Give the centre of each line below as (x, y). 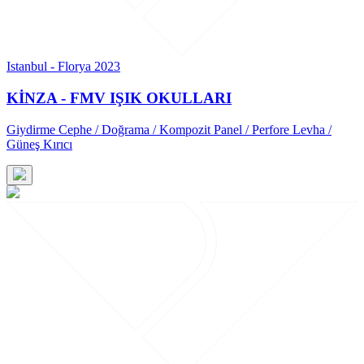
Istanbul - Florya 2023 (63, 67)
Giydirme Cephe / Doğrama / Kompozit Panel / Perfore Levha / (169, 129)
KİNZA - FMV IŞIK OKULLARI (119, 97)
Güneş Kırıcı (39, 144)
